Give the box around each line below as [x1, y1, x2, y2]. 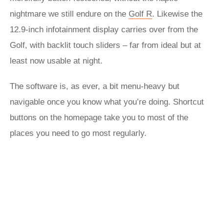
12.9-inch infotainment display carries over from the [10, 25, 198, 34]
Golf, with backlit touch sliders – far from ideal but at [10, 41, 201, 50]
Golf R [129, 9, 152, 19]
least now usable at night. [10, 56, 105, 66]
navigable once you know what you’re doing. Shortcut [10, 97, 204, 107]
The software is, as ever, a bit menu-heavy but [10, 82, 179, 91]
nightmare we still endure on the [10, 9, 129, 19]
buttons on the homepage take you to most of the [10, 113, 188, 122]
